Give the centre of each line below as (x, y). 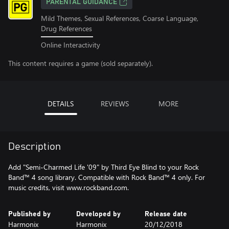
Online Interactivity (71, 44)
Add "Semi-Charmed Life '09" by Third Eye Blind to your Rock (104, 167)
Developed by (99, 214)
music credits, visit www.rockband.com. (68, 187)
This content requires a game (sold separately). (81, 63)
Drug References (66, 28)
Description (35, 146)
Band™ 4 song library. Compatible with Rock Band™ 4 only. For (107, 177)
